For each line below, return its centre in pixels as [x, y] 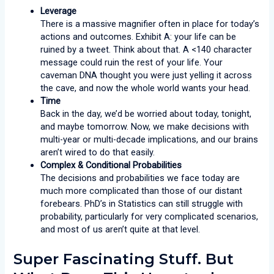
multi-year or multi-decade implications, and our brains [150, 139]
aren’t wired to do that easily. [98, 152]
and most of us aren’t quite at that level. [120, 229]
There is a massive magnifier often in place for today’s [150, 24]
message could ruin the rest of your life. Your [132, 62]
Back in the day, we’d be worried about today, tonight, [146, 113]
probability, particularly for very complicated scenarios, [150, 216]
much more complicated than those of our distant [142, 191]
